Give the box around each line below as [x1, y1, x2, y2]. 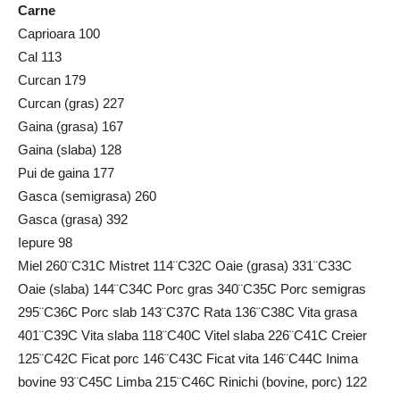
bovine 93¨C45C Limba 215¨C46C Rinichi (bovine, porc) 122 [18, 374, 367, 390]
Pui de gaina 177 [18, 165, 114, 181]
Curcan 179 [18, 72, 86, 88]
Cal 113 [18, 49, 62, 65]
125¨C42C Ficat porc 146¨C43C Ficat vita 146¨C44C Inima [18, 351, 358, 367]
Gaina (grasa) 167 [18, 119, 123, 135]
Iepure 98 [18, 235, 72, 251]
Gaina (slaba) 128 [18, 142, 121, 158]
